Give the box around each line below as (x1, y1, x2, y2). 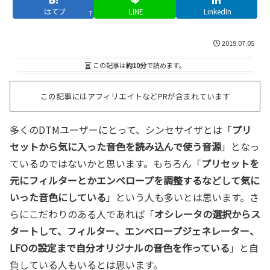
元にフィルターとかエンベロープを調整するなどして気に (10, 172, 260, 187)
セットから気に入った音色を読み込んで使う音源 (10, 139, 221, 154)
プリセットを (201, 155, 259, 171)
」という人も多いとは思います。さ (106, 189, 259, 204)
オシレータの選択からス (154, 206, 260, 221)
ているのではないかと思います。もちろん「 (10, 155, 201, 171)
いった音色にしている (10, 189, 106, 204)
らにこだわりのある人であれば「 (10, 206, 154, 221)
